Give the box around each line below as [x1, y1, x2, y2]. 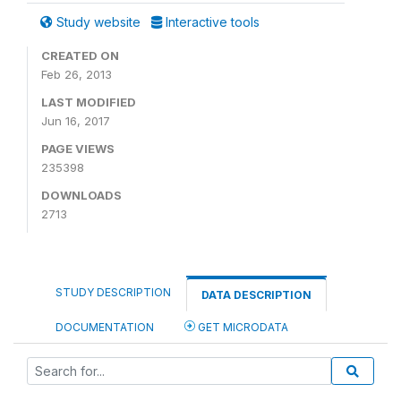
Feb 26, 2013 [41, 67, 112, 81]
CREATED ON [41, 48, 119, 63]
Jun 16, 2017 [41, 114, 110, 128]
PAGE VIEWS [41, 141, 115, 156]
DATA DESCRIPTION [201, 288, 311, 302]
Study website [53, 14, 144, 30]
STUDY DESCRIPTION [55, 286, 171, 299]
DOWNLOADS [41, 188, 122, 202]
